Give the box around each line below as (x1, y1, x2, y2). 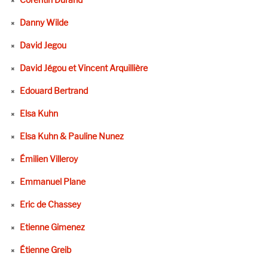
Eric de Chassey (19, 199, 81, 210)
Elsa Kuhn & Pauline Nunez (19, 131, 124, 142)
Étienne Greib (19, 245, 71, 255)
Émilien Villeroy (19, 154, 78, 165)
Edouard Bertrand (19, 86, 88, 96)
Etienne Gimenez (19, 222, 85, 233)
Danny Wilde (19, 17, 68, 28)
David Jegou (19, 40, 66, 51)
